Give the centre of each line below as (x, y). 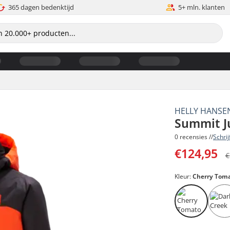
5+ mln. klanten (202, 7)
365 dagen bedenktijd (41, 7)
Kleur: (184, 176)
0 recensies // (194, 137)
